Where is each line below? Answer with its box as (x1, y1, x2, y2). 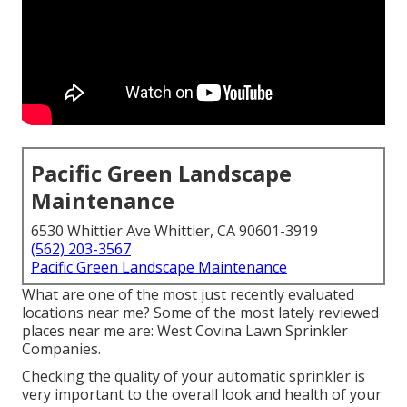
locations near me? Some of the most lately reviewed (22, 303, 379, 323)
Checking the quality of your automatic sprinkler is (22, 366, 365, 387)
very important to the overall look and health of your (22, 384, 382, 405)
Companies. (22, 339, 101, 360)
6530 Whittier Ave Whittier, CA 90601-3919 (31, 221, 318, 242)
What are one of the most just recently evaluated (22, 284, 354, 305)
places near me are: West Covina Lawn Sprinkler (22, 321, 348, 342)
